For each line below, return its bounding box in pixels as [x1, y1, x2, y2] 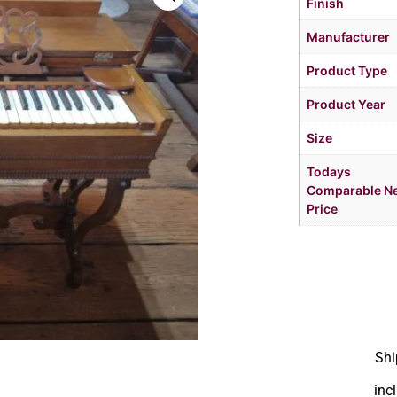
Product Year [306, 97, 385, 113]
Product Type [306, 63, 387, 79]
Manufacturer [306, 29, 390, 45]
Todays [306, 164, 351, 180]
